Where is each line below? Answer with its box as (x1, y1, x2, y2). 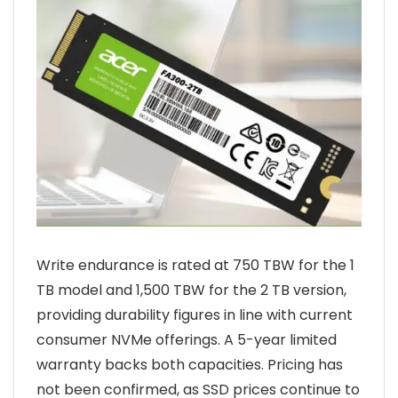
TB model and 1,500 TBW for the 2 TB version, (36, 279, 346, 300)
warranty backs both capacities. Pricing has (36, 354, 343, 375)
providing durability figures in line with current (36, 304, 353, 325)
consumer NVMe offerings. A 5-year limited (36, 329, 337, 350)
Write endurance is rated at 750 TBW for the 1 (36, 254, 354, 275)
